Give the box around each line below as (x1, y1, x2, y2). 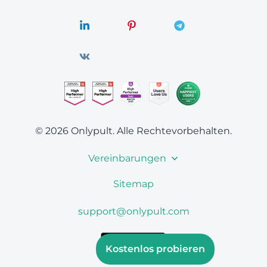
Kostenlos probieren (105, 243, 205, 254)
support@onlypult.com (77, 206, 190, 217)
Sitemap (113, 178, 154, 190)
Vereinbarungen (88, 153, 166, 164)
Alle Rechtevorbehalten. (117, 125, 232, 136)
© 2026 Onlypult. (35, 125, 114, 136)
